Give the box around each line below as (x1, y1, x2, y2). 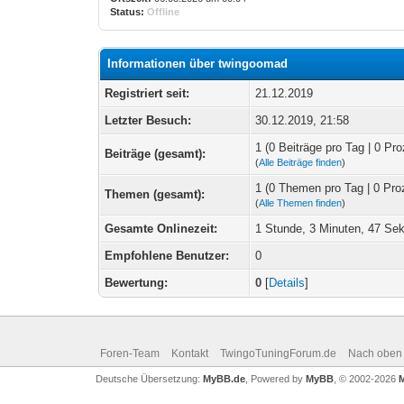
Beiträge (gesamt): (105, 147, 207, 161)
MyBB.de (202, 373, 245, 384)
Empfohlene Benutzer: (105, 249, 230, 262)
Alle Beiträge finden (259, 157, 343, 168)
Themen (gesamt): (105, 188, 206, 201)
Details (269, 276, 306, 289)
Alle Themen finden (259, 197, 343, 208)
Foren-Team (99, 347, 160, 360)
